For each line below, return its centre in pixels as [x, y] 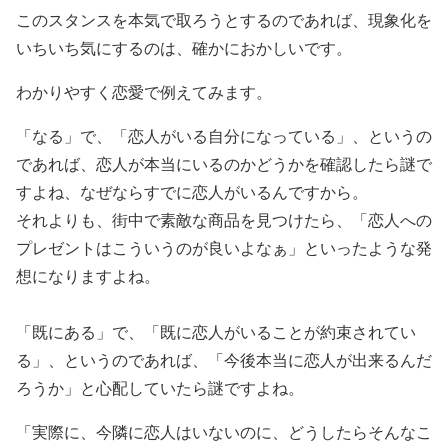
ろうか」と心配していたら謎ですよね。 [160, 387]
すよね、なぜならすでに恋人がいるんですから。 [192, 191]
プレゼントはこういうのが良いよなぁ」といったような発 [224, 247]
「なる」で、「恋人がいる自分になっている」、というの [224, 135]
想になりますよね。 [88, 275]
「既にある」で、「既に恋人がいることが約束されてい [216, 331]
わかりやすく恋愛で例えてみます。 [144, 91]
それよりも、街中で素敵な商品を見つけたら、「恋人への [224, 219]
